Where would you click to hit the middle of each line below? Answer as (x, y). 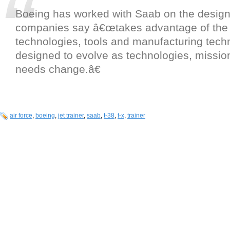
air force (21, 116)
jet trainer (71, 116)
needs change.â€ (58, 69)
